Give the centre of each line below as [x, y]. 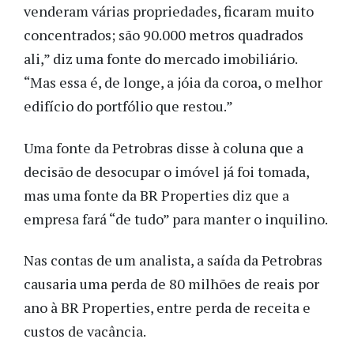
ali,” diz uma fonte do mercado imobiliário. [160, 59]
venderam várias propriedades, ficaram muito [169, 11]
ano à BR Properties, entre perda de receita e [167, 308]
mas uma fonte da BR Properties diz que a [156, 195]
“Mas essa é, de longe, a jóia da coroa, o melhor [173, 83]
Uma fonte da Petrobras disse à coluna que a [164, 147]
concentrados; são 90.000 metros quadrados [164, 35]
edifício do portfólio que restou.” [128, 106]
